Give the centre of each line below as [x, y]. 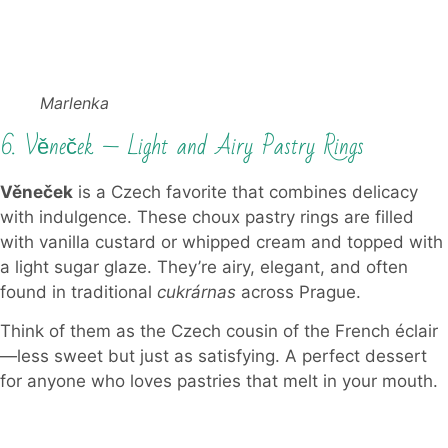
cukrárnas [196, 291]
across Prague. [298, 291]
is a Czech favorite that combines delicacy [245, 191]
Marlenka [74, 102]
